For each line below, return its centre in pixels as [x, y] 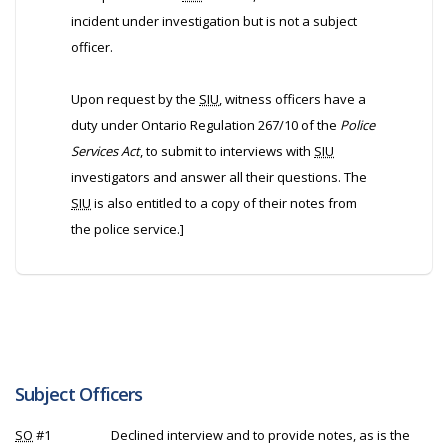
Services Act [105, 151]
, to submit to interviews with [227, 151]
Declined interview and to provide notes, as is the [260, 435]
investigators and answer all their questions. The [219, 177]
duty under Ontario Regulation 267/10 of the [205, 125]
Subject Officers [79, 394]
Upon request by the [135, 99]
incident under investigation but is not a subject [214, 21]
